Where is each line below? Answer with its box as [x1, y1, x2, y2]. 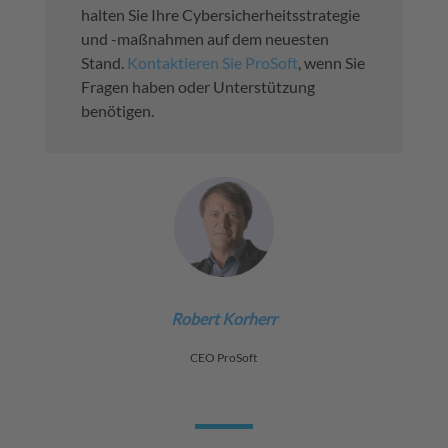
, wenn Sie [297, 53, 365, 73]
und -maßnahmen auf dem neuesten [80, 29, 329, 49]
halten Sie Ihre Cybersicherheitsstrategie [80, 5, 360, 25]
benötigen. [80, 101, 154, 121]
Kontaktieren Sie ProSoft [126, 53, 298, 73]
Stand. [80, 53, 127, 73]
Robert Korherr [170, 309, 277, 329]
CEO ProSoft [190, 350, 258, 366]
